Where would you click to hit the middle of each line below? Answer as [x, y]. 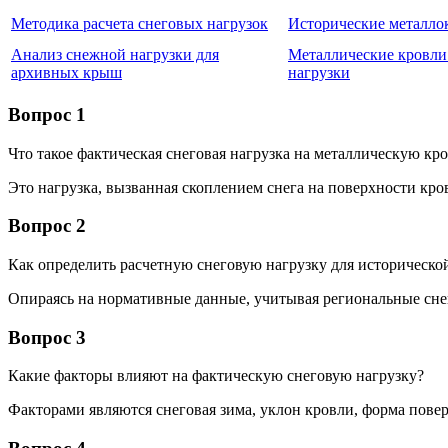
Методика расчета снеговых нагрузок [139, 24]
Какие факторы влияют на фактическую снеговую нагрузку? [216, 376]
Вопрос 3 [47, 337]
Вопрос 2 [47, 226]
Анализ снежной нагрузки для [115, 55]
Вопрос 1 [47, 114]
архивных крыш [66, 73]
